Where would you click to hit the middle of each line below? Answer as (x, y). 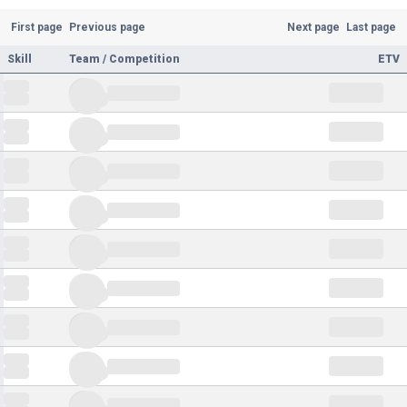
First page (36, 27)
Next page (314, 27)
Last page (372, 27)
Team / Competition (124, 59)
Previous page (107, 27)
